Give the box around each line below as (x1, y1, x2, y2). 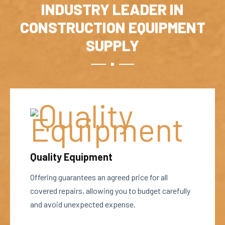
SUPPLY (86, 36, 139, 54)
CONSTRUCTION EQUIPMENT (20, 18, 205, 36)
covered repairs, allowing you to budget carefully (30, 186, 190, 195)
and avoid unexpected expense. (30, 199, 136, 209)
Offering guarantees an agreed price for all (30, 172, 168, 182)
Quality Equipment (30, 151, 113, 163)
